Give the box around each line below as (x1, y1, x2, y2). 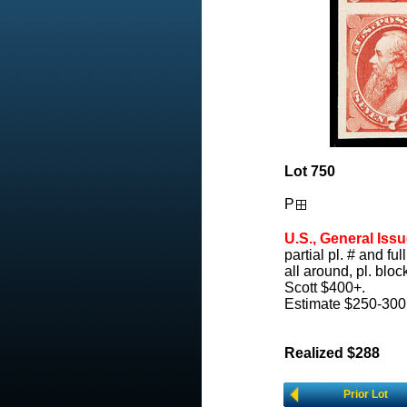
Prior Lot (342, 388, 388, 401)
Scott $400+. (284, 280, 365, 295)
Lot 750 (284, 164, 335, 179)
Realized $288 (284, 345, 380, 361)
